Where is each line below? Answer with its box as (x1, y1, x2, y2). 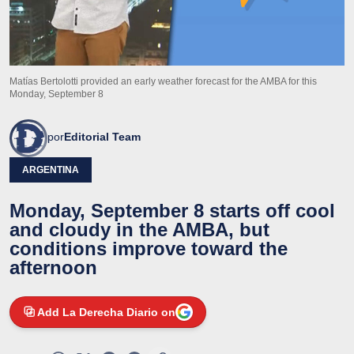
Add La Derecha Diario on (37, 305, 175, 318)
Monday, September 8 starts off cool (9, 199, 335, 221)
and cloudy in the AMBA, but (9, 218, 269, 240)
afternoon (9, 256, 97, 278)
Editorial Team (64, 130, 141, 143)
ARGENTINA (22, 164, 79, 175)
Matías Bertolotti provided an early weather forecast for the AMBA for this (9, 75, 317, 87)
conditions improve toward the (9, 237, 288, 259)
